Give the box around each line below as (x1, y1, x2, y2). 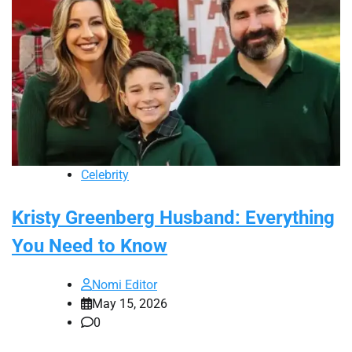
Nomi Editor (92, 277, 157, 292)
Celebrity (81, 167, 129, 182)
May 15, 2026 (92, 295, 167, 311)
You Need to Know (12, 234, 167, 257)
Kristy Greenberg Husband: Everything (12, 206, 335, 229)
